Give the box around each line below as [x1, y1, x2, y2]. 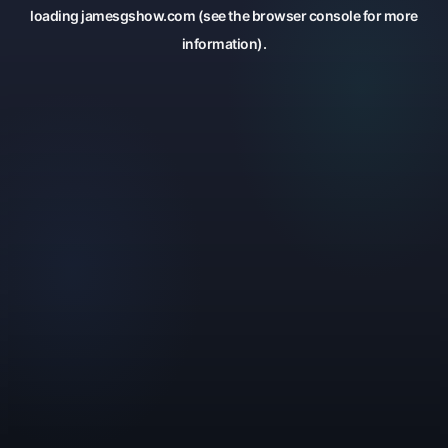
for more [360, 7, 418, 24]
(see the [195, 7, 250, 24]
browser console [251, 7, 361, 24]
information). [181, 35, 267, 52]
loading [30, 7, 82, 24]
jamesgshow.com [81, 7, 196, 24]
